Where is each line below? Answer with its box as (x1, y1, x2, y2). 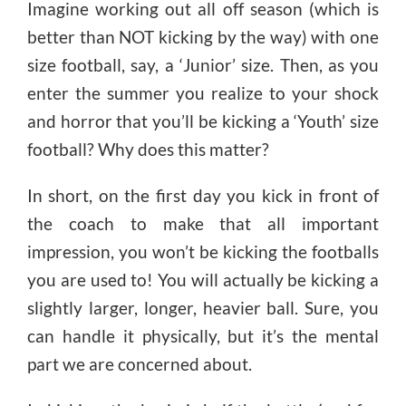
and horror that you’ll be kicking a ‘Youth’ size (26, 110, 380, 131)
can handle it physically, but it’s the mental (26, 324, 380, 346)
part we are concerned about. (26, 353, 252, 374)
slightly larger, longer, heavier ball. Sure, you (26, 296, 380, 318)
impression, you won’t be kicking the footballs (26, 240, 380, 262)
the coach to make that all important (26, 212, 380, 234)
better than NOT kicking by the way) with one (26, 25, 380, 47)
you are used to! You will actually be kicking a (26, 268, 380, 290)
